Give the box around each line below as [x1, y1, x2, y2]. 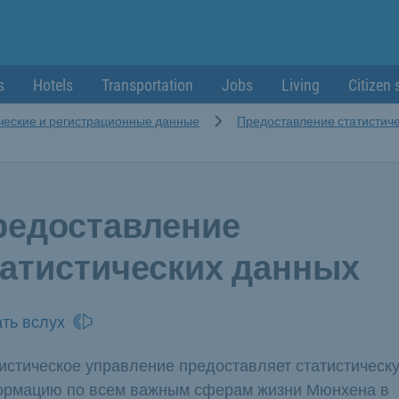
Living [281, 76, 320, 94]
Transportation [102, 76, 193, 94]
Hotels [33, 76, 73, 94]
